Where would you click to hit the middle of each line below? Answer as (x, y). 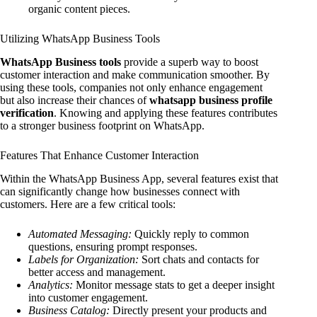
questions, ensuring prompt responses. (113, 246)
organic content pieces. (79, 9)
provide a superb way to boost (190, 62)
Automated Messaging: (80, 234)
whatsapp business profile (211, 100)
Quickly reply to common (190, 234)
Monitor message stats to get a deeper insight (174, 284)
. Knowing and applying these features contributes (166, 113)
